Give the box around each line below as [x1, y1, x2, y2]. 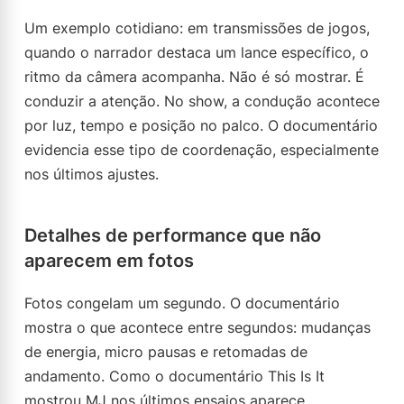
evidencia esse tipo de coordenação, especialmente [24, 141, 379, 159]
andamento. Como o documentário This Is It [24, 367, 325, 385]
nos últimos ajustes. [24, 165, 159, 183]
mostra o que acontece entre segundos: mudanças [24, 318, 371, 336]
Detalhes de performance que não [24, 225, 321, 246]
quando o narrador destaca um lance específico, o [24, 43, 369, 61]
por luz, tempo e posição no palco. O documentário [24, 116, 378, 134]
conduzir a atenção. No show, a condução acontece [24, 92, 380, 110]
